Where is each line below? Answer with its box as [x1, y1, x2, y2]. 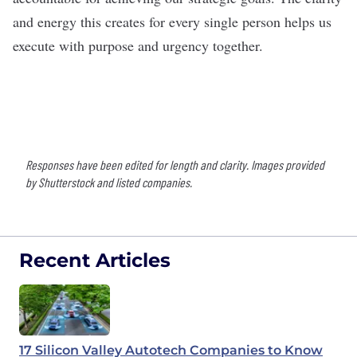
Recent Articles [19, 249, 171, 272]
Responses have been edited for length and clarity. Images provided [25, 157, 324, 172]
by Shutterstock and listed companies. [25, 175, 192, 190]
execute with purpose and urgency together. [13, 36, 277, 55]
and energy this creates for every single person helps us [13, 12, 331, 31]
